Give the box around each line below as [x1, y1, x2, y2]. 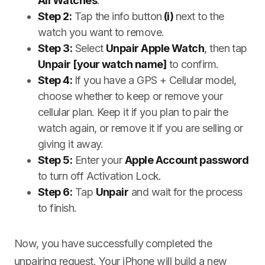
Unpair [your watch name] [38, 58, 167, 70]
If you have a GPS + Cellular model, [74, 74, 237, 86]
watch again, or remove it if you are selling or [38, 122, 243, 134]
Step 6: [38, 186, 73, 198]
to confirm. [166, 58, 219, 70]
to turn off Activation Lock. [38, 170, 161, 182]
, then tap [204, 42, 247, 54]
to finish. [38, 202, 77, 214]
